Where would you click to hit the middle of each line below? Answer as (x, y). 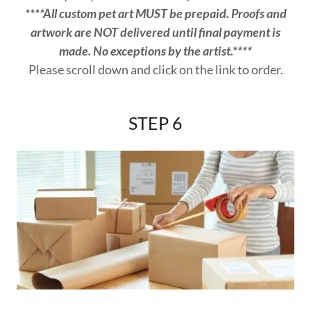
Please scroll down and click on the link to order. (155, 69)
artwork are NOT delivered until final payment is (155, 32)
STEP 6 (155, 123)
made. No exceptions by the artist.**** (155, 50)
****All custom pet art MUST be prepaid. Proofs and (155, 13)
